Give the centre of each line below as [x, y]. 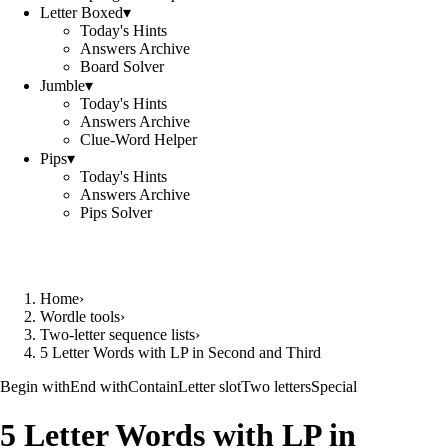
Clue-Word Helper [138, 139]
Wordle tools [80, 316]
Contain [153, 386]
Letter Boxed [81, 12]
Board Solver [122, 66]
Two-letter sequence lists [117, 334]
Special [334, 386]
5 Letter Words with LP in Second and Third [180, 352]
